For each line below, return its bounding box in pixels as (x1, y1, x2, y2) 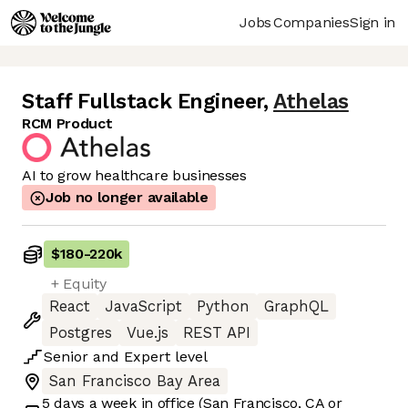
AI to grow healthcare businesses (22, 167, 247, 185)
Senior (44, 348, 88, 366)
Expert (124, 348, 170, 366)
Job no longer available (46, 189, 209, 207)
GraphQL (264, 298, 329, 316)
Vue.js (127, 324, 168, 342)
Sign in (350, 13, 395, 31)
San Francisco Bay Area (49, 372, 220, 391)
